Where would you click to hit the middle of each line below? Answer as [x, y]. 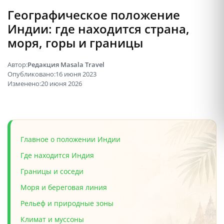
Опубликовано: [31, 74]
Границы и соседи [52, 171]
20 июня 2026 [61, 83]
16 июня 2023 [76, 74]
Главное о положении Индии [70, 139]
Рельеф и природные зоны [67, 203]
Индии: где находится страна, [98, 28]
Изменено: [24, 83]
